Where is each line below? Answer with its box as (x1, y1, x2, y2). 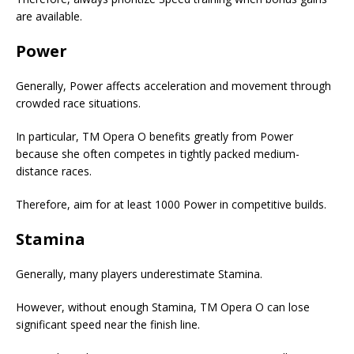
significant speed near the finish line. (16, 317, 200, 333)
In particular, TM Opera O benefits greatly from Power (16, 129, 293, 145)
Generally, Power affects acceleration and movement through (16, 78, 331, 94)
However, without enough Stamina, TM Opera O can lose (16, 299, 310, 315)
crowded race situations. (16, 96, 141, 111)
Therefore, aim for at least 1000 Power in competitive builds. (16, 197, 326, 213)
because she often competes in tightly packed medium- (16, 146, 299, 162)
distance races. (16, 164, 92, 179)
